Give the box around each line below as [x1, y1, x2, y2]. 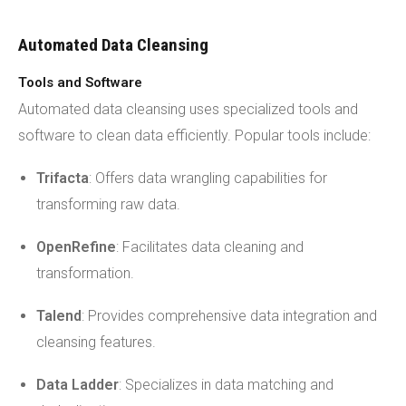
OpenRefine [36, 238, 116, 256]
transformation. [36, 265, 134, 282]
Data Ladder [36, 376, 119, 393]
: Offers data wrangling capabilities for [89, 169, 327, 187]
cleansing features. [36, 333, 156, 351]
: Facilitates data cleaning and [116, 238, 304, 256]
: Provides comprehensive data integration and [82, 307, 377, 324]
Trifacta [36, 169, 89, 187]
